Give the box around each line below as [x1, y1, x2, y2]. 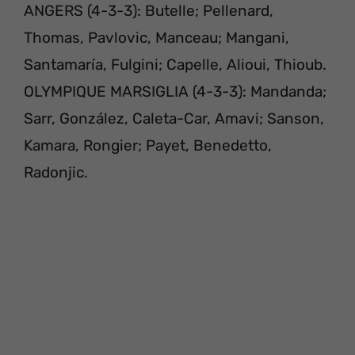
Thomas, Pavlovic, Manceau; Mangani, [24, 28, 289, 47]
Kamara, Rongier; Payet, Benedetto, [24, 136, 272, 155]
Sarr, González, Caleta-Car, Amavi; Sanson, [24, 109, 324, 128]
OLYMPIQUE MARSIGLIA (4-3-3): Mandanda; [24, 82, 326, 101]
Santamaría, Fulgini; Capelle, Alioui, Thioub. [24, 55, 326, 74]
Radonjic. [24, 162, 88, 181]
